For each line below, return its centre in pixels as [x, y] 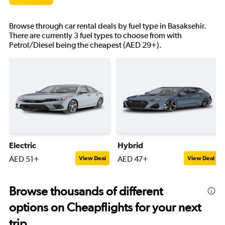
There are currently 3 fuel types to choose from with [95, 35]
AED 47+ [133, 159]
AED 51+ [24, 159]
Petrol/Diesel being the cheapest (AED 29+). [85, 45]
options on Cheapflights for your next [105, 207]
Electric [23, 145]
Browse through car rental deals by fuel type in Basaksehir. [108, 26]
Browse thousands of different [86, 191]
